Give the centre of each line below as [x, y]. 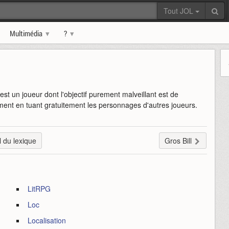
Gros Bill [178, 141]
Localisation [47, 220]
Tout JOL [179, 11]
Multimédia [26, 33]
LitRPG [39, 189]
